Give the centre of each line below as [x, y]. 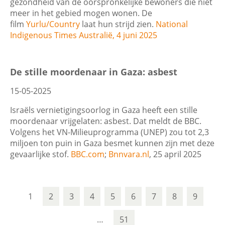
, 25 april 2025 [175, 154]
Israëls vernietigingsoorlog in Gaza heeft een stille [104, 110]
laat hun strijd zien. [118, 24]
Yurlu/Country [53, 24]
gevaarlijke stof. [40, 154]
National [172, 24]
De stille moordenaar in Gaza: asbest [94, 72]
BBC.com [88, 154]
